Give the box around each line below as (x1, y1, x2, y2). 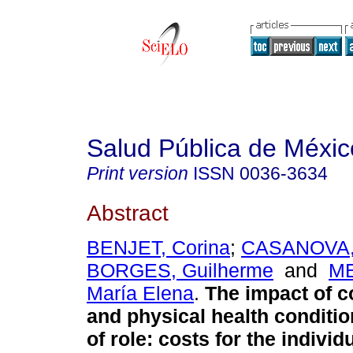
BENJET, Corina (87, 236, 230, 259)
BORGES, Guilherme (87, 259, 273, 282)
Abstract (87, 199, 169, 225)
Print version (87, 163, 188, 184)
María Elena (87, 282, 194, 305)
